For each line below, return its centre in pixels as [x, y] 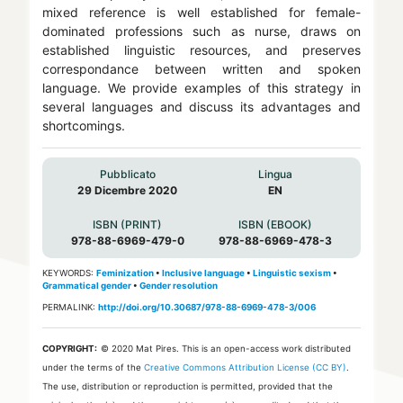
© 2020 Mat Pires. [141, 349]
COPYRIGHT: [69, 349]
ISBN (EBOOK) [276, 225]
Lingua [276, 175]
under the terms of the [93, 368]
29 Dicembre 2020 [128, 191]
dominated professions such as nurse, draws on [201, 31]
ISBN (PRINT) [128, 225]
